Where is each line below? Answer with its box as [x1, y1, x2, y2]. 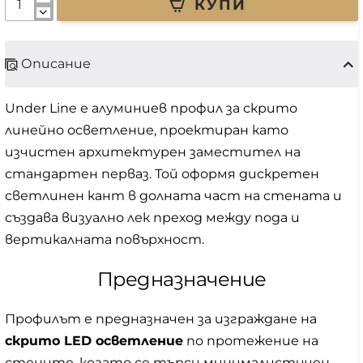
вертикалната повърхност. [5, 232, 204, 248]
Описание [21, 56, 91, 72]
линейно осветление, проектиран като [5, 122, 288, 139]
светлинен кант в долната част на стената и [5, 188, 342, 204]
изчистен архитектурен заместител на [5, 144, 301, 160]
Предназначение [96, 267, 267, 292]
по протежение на [183, 333, 318, 349]
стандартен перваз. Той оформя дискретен [5, 166, 319, 182]
